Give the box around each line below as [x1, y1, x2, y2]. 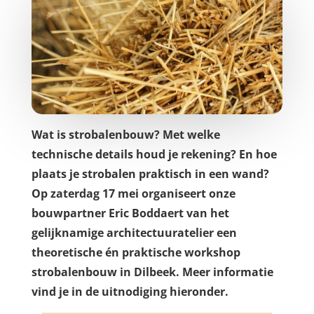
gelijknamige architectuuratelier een [31, 225, 237, 241]
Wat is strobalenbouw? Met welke [31, 127, 220, 143]
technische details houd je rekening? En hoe [31, 146, 277, 163]
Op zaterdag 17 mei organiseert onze [31, 186, 235, 202]
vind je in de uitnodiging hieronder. [31, 284, 228, 300]
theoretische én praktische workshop [31, 245, 240, 261]
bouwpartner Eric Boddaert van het [31, 205, 229, 221]
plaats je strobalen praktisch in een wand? [31, 166, 269, 182]
